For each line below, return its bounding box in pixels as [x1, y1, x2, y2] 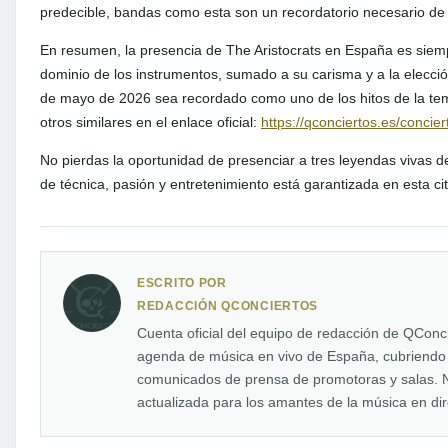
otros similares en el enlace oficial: [40, 114, 261, 130]
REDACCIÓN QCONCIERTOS [137, 299, 319, 313]
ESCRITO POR [137, 276, 227, 290]
